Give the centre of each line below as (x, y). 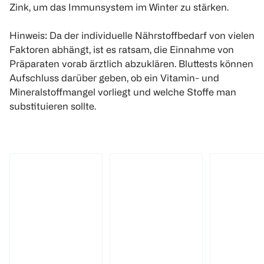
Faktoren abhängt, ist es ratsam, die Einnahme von (122, 49)
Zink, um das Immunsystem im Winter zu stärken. (119, 7)
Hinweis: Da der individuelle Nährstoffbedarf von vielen (132, 35)
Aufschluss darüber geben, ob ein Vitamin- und (114, 77)
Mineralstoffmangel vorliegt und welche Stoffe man (123, 92)
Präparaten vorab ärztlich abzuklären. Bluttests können (131, 63)
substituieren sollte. (53, 106)
